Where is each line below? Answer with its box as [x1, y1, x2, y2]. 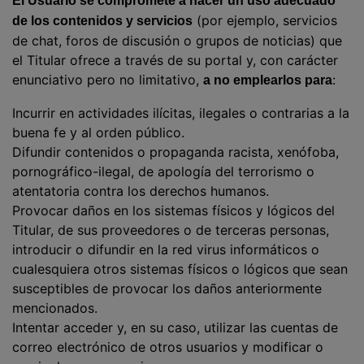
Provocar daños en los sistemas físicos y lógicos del [12, 202, 335, 219]
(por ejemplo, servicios [193, 12, 337, 28]
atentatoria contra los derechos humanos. [12, 183, 269, 199]
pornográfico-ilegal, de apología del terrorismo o [12, 163, 314, 180]
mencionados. [12, 300, 97, 316]
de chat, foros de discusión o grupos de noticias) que [12, 32, 342, 49]
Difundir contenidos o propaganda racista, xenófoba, [12, 144, 339, 160]
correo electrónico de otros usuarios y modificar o [12, 339, 323, 355]
